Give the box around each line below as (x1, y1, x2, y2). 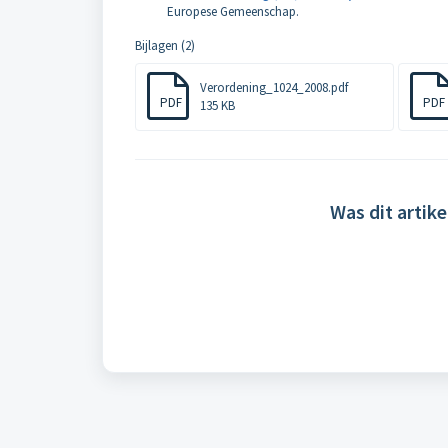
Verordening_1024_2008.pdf (200, 79, 348, 96)
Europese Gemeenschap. (167, 3, 299, 20)
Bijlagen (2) (135, 37, 195, 54)
